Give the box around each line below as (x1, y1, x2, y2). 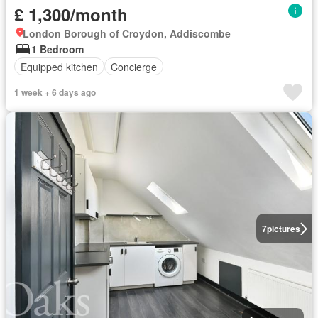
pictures (266, 222, 300, 235)
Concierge (111, 59, 157, 74)
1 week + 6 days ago (14, 86, 96, 99)
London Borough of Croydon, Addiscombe (23, 26, 231, 40)
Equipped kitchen (21, 59, 98, 74)
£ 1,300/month (14, 2, 128, 26)
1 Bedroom (31, 42, 84, 56)
